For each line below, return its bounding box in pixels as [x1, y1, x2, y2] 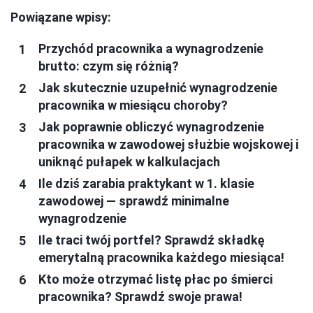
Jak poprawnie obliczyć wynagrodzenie [38, 119, 264, 135]
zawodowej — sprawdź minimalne [38, 194, 229, 209]
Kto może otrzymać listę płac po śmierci [38, 272, 272, 287]
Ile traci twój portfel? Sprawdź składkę [38, 233, 265, 248]
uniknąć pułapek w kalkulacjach [38, 154, 220, 170]
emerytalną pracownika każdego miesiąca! [38, 250, 284, 265]
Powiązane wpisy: [10, 10, 111, 25]
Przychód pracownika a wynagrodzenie [38, 41, 263, 57]
